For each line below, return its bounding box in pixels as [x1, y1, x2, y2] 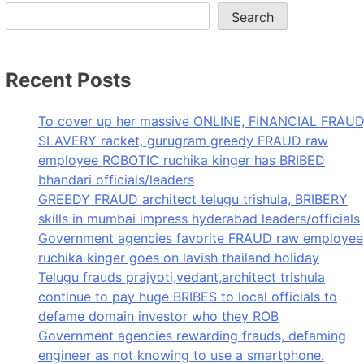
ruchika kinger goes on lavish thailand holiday [37, 249, 319, 266]
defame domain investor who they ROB [37, 307, 279, 324]
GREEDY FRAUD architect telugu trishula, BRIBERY [37, 190, 348, 207]
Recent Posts [5, 67, 131, 92]
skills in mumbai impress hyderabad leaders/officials [37, 210, 360, 227]
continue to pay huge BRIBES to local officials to [37, 288, 337, 305]
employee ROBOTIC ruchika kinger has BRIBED [37, 151, 325, 168]
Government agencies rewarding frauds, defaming [37, 327, 346, 344]
